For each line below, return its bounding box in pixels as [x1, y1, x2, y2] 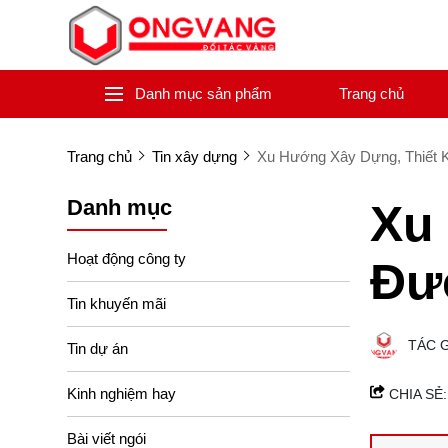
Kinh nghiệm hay [67, 384, 176, 402]
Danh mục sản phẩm [134, 85, 272, 102]
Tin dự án [67, 339, 128, 357]
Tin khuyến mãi [67, 294, 166, 312]
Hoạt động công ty [67, 249, 186, 267]
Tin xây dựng [152, 148, 237, 165]
